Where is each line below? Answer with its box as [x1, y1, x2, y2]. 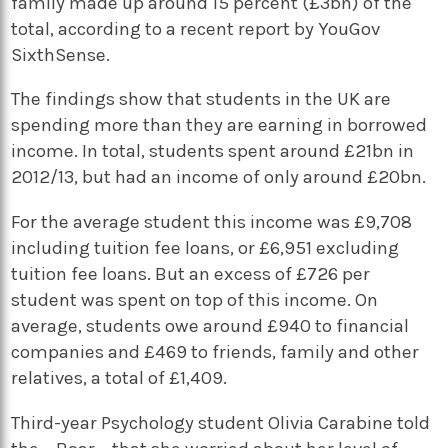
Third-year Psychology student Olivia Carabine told [11, 411, 431, 434]
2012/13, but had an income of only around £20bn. [11, 166, 427, 189]
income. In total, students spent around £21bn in [11, 140, 415, 163]
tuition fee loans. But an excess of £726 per [11, 262, 371, 285]
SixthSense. [11, 43, 111, 66]
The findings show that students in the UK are [11, 88, 392, 111]
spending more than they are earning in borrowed [11, 114, 428, 137]
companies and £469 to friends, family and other [11, 340, 420, 363]
